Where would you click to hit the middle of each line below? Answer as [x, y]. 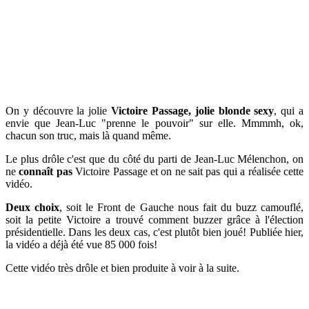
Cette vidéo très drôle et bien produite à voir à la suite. [122, 268]
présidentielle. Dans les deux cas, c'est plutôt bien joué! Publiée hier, [154, 232]
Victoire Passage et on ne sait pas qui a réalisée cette [188, 171]
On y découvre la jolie [59, 110]
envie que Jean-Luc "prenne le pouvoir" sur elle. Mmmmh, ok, [154, 123]
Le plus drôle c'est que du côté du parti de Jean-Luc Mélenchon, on [154, 159]
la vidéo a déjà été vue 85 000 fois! [81, 244]
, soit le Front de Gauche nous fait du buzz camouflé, [182, 207]
